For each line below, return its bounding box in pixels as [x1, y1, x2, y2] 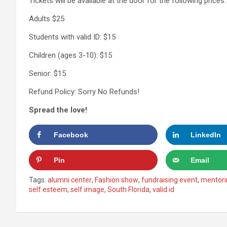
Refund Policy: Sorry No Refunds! [29, 87, 139, 96]
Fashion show [95, 176, 138, 184]
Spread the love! [29, 105, 87, 115]
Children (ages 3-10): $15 [29, 51, 112, 60]
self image [70, 185, 104, 194]
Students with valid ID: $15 [29, 32, 116, 42]
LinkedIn [190, 131, 221, 139]
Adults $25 [29, 14, 64, 23]
